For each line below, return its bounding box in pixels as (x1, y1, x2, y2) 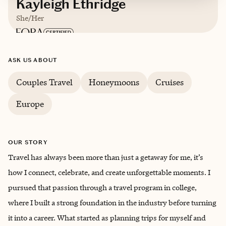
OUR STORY (8, 139, 48, 146)
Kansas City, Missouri (63, 54, 145, 66)
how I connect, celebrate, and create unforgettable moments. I (8, 167, 210, 177)
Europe (16, 98, 44, 109)
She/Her (16, 13, 44, 23)
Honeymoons (89, 77, 139, 88)
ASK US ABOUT (8, 56, 58, 64)
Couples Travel (16, 77, 73, 88)
